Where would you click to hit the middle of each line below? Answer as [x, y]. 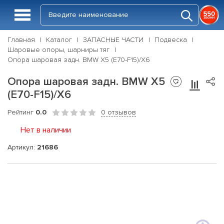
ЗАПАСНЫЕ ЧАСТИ [113, 40]
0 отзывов [118, 112]
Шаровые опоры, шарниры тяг [58, 50]
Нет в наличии [46, 130]
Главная [21, 40]
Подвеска [171, 40]
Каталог [59, 40]
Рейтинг [21, 112]
